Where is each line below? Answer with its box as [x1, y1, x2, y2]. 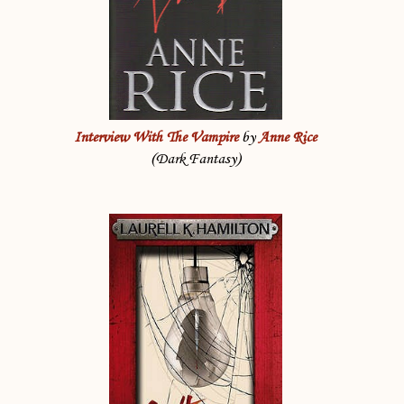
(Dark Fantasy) [150, 151, 241, 169]
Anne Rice [259, 129, 317, 147]
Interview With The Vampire [74, 129, 238, 147]
